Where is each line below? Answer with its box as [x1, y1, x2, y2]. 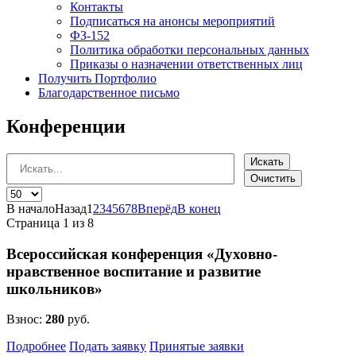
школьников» [6, 280, 103, 297]
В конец [177, 201, 221, 215]
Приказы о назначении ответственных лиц [70, 57, 303, 71]
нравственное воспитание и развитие [6, 262, 261, 280]
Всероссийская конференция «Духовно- [6, 245, 277, 262]
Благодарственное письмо [38, 86, 180, 99]
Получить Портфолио [38, 72, 157, 85]
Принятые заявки [149, 339, 244, 354]
